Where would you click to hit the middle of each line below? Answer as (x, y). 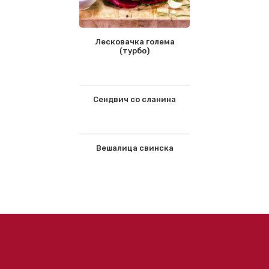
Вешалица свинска (134, 148)
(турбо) (134, 51)
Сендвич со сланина (134, 99)
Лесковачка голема (134, 42)
